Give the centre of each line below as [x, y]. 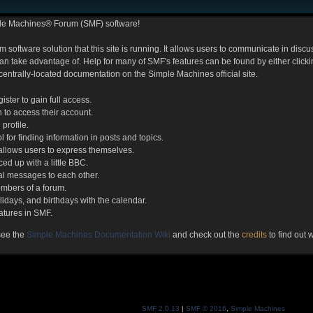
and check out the [206, 234]
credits [255, 234]
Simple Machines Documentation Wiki [99, 234]
